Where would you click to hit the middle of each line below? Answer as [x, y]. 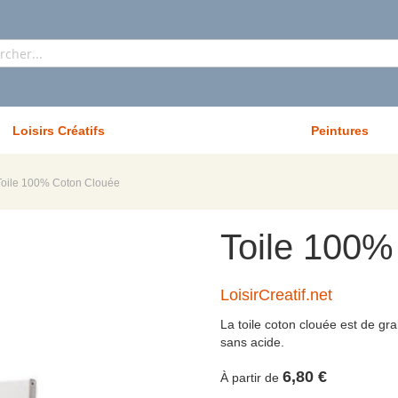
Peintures [339, 130]
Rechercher [284, 76]
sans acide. [254, 342]
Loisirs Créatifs [59, 130]
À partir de [250, 378]
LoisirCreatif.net [276, 295]
